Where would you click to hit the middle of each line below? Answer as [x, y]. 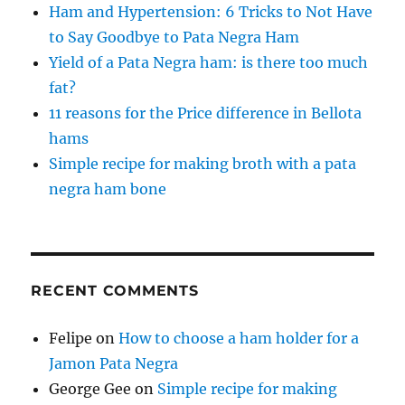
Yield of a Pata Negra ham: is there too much [209, 63]
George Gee [90, 389]
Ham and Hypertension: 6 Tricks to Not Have [211, 12]
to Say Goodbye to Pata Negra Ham [174, 38]
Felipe [71, 339]
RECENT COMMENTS [115, 291]
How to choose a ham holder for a [239, 339]
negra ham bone [108, 189]
